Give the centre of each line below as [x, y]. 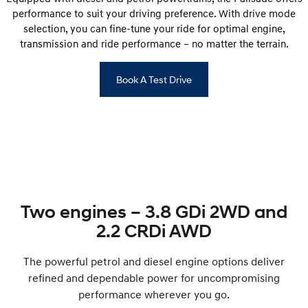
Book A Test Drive [154, 79]
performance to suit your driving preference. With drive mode [154, 13]
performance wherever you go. [154, 294]
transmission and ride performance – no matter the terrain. [154, 43]
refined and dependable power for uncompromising [154, 277]
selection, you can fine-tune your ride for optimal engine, [154, 28]
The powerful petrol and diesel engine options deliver [154, 261]
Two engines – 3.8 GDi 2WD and [154, 211]
